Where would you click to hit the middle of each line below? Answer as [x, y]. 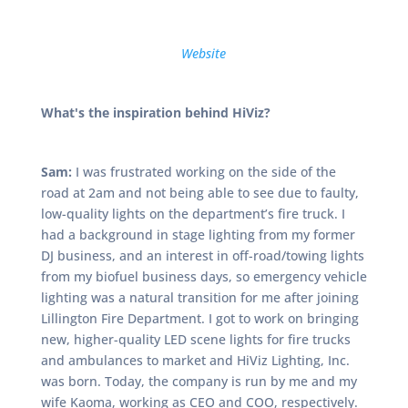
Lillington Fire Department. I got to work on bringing [199, 318]
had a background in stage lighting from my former [198, 235]
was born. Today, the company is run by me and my [199, 381]
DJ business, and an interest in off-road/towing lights [202, 255]
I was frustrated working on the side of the [204, 172]
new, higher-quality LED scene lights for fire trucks [195, 339]
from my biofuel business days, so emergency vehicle [204, 276]
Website [204, 53]
